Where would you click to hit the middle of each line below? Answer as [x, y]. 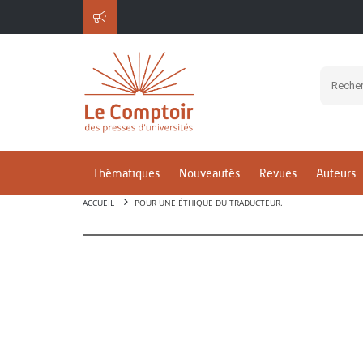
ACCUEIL [98, 203]
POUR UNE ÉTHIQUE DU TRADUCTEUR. [209, 203]
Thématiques [126, 173]
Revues [278, 173]
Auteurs [336, 173]
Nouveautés [209, 173]
